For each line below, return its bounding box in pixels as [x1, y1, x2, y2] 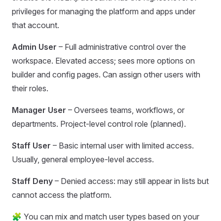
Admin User [12, 42, 57, 52]
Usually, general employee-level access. [12, 154, 154, 164]
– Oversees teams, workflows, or [66, 105, 184, 115]
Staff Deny [12, 176, 53, 186]
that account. [12, 20, 59, 30]
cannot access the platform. [12, 190, 111, 200]
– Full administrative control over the [57, 42, 186, 52]
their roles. [12, 83, 48, 93]
